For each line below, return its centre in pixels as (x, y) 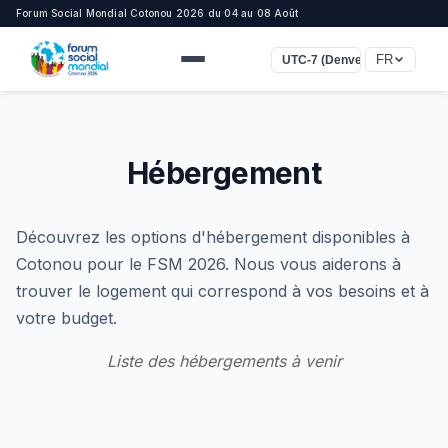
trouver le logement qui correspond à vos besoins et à (222, 291)
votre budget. (66, 318)
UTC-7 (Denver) (326, 60)
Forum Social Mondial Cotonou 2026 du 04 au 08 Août (157, 13)
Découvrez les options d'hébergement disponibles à (213, 237)
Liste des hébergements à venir (224, 361)
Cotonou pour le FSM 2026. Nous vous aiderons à (208, 264)
